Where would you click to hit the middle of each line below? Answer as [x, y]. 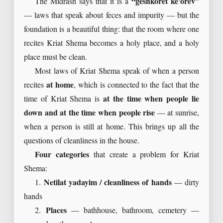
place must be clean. [56, 58]
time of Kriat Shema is [63, 100]
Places [56, 211]
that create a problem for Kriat [144, 155]
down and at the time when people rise [90, 113]
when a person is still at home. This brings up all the [111, 127]
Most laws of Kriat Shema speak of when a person [117, 72]
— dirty [185, 183]
